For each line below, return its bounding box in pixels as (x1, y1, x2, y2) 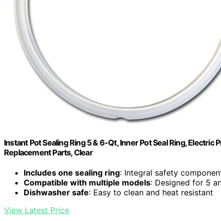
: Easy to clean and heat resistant (89, 187, 213, 198)
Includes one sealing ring (24, 168, 120, 178)
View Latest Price (4, 205, 69, 216)
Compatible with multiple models (24, 178, 150, 188)
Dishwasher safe (24, 187, 89, 198)
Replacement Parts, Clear (4, 147, 93, 157)
